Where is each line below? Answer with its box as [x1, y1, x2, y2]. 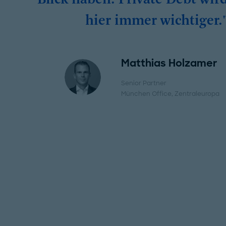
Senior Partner [121, 79, 167, 87]
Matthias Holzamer [121, 56, 217, 70]
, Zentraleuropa [172, 89, 220, 98]
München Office [121, 89, 172, 98]
